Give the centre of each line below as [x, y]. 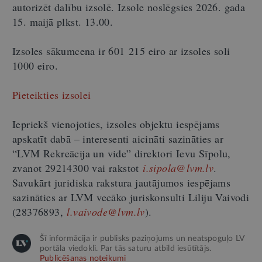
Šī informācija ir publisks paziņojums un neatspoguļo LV [142, 238]
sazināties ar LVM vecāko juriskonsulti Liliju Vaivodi [131, 197]
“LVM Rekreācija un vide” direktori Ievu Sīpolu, [122, 153]
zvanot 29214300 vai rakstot [76, 168]
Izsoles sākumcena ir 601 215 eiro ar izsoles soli [121, 51]
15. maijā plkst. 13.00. [63, 21]
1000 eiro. [35, 65]
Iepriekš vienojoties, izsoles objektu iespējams [116, 124]
